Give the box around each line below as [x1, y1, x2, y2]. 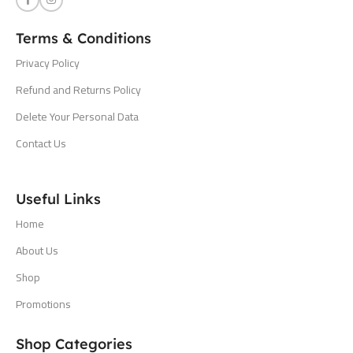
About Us [16, 240, 58, 261]
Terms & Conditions [16, 28, 151, 47]
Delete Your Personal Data [16, 106, 139, 127]
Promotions [16, 293, 71, 314]
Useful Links [16, 189, 101, 208]
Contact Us [16, 132, 66, 154]
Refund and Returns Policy [16, 79, 141, 100]
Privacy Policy [16, 52, 80, 73]
